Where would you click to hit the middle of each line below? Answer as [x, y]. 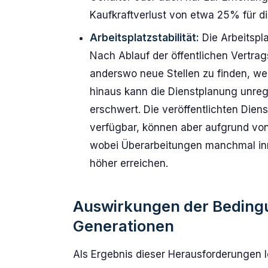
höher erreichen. [129, 163]
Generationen [124, 226]
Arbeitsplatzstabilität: [144, 38]
